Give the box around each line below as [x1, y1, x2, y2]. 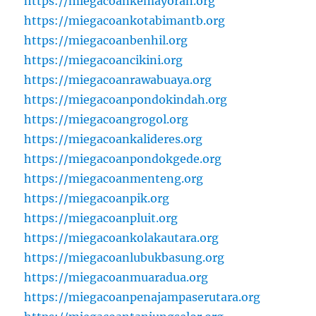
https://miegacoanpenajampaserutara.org [24, 290, 261, 305]
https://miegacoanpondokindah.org [24, 92, 228, 107]
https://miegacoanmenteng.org [24, 171, 204, 186]
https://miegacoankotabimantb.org [24, 13, 226, 28]
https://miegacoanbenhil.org [24, 33, 188, 48]
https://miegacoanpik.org [24, 191, 170, 206]
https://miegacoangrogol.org [24, 112, 189, 127]
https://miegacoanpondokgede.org [24, 152, 222, 166]
